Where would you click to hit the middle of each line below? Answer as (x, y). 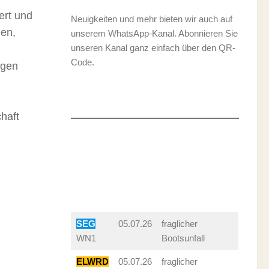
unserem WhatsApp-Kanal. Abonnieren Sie (154, 33)
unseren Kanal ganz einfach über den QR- (153, 47)
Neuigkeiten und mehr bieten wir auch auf (152, 19)
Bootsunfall (183, 238)
